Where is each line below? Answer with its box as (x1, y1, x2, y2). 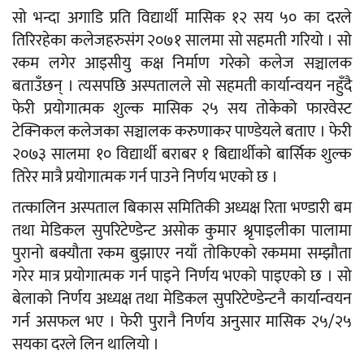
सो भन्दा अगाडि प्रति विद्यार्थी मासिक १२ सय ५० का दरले (12, 4, 352, 32)
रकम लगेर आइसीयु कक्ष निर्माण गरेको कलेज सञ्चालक (12, 50, 352, 78)
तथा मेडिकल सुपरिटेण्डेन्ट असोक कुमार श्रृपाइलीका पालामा (12, 217, 352, 245)
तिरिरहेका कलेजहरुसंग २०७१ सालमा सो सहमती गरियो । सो (12, 27, 352, 55)
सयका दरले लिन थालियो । (12, 331, 159, 359)
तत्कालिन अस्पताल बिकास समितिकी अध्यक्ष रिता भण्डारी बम (12, 194, 352, 223)
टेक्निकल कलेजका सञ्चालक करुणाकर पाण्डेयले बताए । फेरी (12, 118, 352, 146)
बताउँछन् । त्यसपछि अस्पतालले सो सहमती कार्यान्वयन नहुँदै (12, 72, 352, 101)
